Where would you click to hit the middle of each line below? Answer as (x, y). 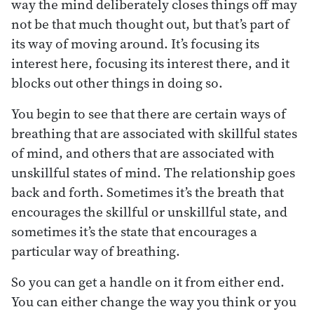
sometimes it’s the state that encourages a (134, 231)
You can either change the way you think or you (154, 301)
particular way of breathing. (96, 251)
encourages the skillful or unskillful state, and (149, 211)
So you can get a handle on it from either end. (148, 281)
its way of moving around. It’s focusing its (135, 43)
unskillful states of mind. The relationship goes (153, 172)
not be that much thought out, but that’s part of (150, 23)
